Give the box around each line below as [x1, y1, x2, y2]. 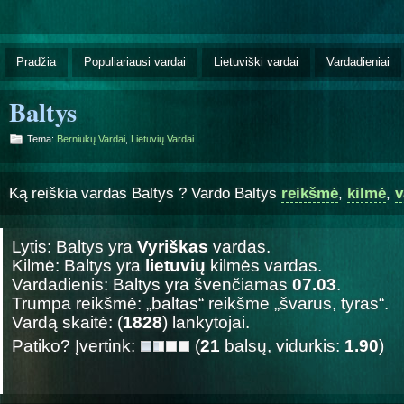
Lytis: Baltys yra [12, 236, 137, 256]
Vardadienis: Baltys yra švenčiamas [12, 274, 292, 294]
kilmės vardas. [206, 255, 322, 275]
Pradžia [16, 54, 56, 69]
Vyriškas [137, 236, 208, 256]
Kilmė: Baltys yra [12, 255, 145, 275]
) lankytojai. [162, 312, 250, 332]
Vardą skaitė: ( [12, 312, 123, 332]
